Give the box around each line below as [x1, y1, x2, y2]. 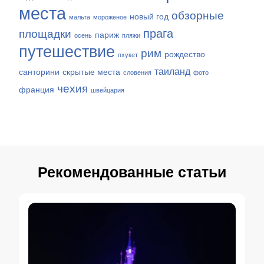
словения [123, 69, 151, 76]
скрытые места [62, 68, 120, 77]
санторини [19, 68, 60, 77]
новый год [130, 12, 169, 21]
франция [19, 85, 54, 94]
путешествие [19, 43, 115, 61]
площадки [19, 28, 71, 40]
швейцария [91, 87, 124, 94]
